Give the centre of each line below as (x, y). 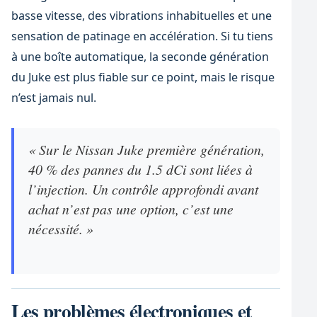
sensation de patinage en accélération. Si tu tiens (142, 36)
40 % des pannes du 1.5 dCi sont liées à (140, 169)
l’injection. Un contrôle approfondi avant (143, 189)
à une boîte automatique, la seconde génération (140, 56)
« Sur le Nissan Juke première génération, (146, 149)
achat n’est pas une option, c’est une (131, 208)
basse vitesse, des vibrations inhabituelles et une (141, 15)
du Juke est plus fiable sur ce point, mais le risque (143, 77)
